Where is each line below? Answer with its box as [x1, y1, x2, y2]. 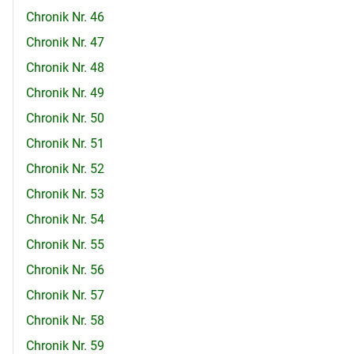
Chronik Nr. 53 [26, 186, 104, 202]
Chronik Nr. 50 [26, 111, 104, 126]
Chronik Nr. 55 [26, 237, 104, 253]
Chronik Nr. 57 [26, 288, 104, 303]
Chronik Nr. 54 [26, 212, 104, 228]
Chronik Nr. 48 [26, 60, 104, 76]
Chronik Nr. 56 [26, 262, 104, 278]
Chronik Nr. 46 [26, 9, 104, 25]
